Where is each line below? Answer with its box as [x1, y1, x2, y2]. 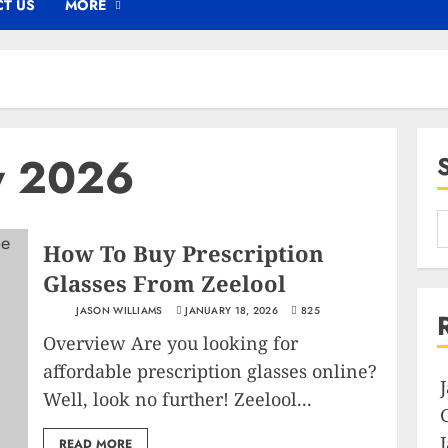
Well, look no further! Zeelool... [43, 386, 313, 411]
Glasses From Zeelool [43, 267, 287, 298]
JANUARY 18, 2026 [185, 302, 279, 318]
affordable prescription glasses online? [43, 358, 378, 383]
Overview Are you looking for [43, 330, 299, 355]
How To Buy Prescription [43, 237, 325, 268]
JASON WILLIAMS [73, 302, 163, 318]
